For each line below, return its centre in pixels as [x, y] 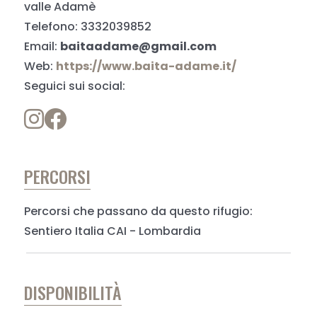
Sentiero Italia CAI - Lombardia [113, 231]
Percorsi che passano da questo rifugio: [139, 211]
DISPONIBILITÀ [73, 292]
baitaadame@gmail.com [139, 46]
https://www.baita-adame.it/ [146, 66]
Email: [42, 46]
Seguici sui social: [75, 86]
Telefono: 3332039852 [88, 27]
